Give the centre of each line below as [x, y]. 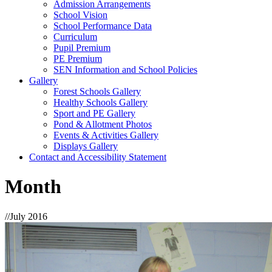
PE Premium [78, 59]
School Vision [80, 15]
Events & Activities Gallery [106, 135]
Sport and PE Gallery [94, 113]
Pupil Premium [82, 48]
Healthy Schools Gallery [100, 102]
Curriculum [75, 37]
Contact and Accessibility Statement [98, 157]
